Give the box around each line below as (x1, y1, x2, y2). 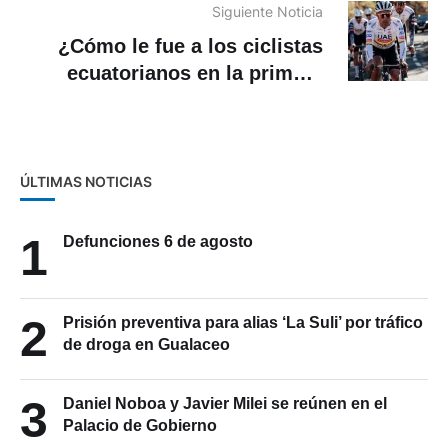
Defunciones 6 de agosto (63, 233, 253, 251)
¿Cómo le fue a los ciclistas (58, 35, 323, 58)
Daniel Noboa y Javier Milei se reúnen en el (63, 395, 387, 413)
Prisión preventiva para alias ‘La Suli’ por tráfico (63, 314, 423, 332)
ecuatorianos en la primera (67, 62, 323, 85)
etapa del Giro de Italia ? (88, 89, 323, 112)
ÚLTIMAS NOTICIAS (20, 173, 152, 191)
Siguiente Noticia (212, 3, 323, 21)
